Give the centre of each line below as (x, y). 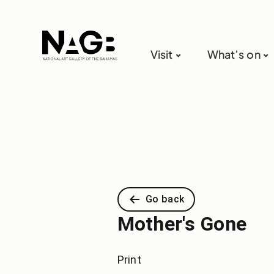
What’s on (234, 54)
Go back (165, 199)
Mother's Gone (182, 224)
